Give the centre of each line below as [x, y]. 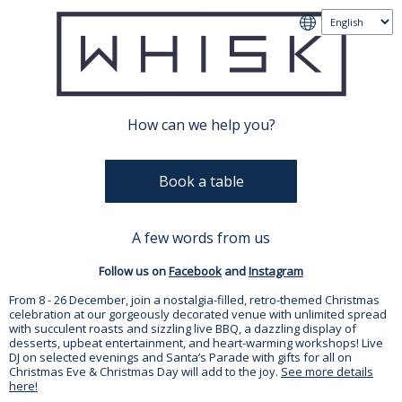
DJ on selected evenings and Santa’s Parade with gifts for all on [180, 357]
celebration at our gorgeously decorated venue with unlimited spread [198, 314]
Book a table [201, 181]
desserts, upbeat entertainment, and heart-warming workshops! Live [196, 343]
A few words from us [201, 238]
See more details [327, 371]
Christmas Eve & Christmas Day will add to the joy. [145, 371]
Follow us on [134, 271]
